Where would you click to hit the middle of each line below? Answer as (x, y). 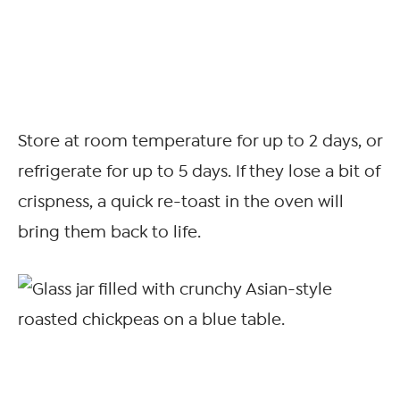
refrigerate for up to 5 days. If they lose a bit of (199, 172)
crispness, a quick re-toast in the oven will (181, 202)
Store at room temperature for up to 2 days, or (200, 142)
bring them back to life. (109, 233)
